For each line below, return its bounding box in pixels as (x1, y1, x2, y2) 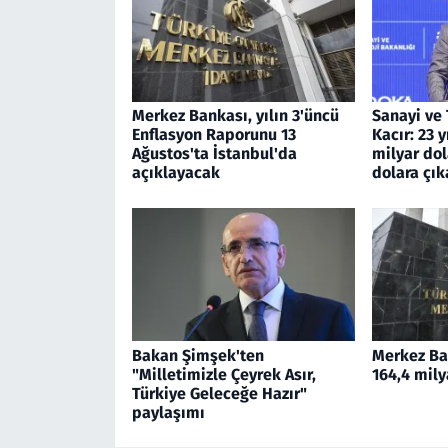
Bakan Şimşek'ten (131, 345, 264, 365)
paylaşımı (131, 402, 205, 422)
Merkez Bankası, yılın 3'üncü (131, 106, 339, 126)
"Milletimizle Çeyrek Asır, (131, 364, 316, 384)
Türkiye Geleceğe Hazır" (131, 383, 307, 403)
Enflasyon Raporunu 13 (131, 125, 296, 145)
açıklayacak (131, 163, 220, 183)
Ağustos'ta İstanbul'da (131, 144, 297, 164)
